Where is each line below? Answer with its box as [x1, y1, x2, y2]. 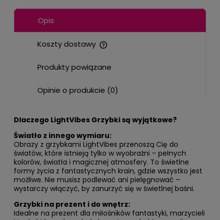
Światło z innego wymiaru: [14, 131, 111, 141]
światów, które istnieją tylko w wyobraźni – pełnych [14, 148, 186, 159]
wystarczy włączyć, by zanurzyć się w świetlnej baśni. [14, 184, 194, 194]
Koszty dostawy [37, 39, 98, 50]
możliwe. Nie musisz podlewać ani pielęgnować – [14, 175, 180, 185]
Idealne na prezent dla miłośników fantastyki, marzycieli [14, 208, 205, 219]
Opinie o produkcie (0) [37, 85, 118, 96]
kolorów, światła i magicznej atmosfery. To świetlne [14, 157, 189, 167]
